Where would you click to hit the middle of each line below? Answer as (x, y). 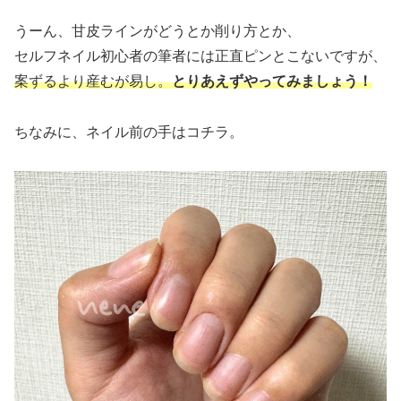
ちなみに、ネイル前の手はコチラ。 (129, 132)
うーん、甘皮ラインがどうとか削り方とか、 (158, 31)
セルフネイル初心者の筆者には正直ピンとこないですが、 (200, 56)
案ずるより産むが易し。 (93, 81)
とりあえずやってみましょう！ (272, 81)
